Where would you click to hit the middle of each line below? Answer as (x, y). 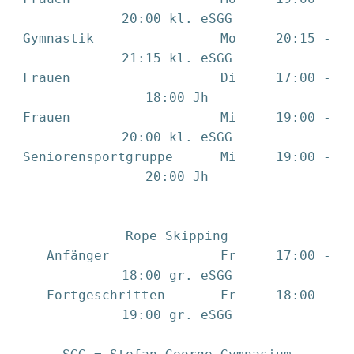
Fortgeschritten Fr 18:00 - (177, 295)
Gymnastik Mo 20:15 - (177, 38)
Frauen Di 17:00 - (177, 78)
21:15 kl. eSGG (177, 58)
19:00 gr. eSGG (177, 315)
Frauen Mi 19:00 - (177, 117)
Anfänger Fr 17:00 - (177, 256)
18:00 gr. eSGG (177, 275)
